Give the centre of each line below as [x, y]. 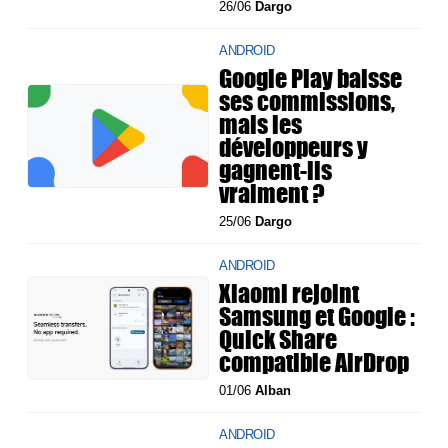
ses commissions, [307, 101]
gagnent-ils [276, 170]
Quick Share [278, 339]
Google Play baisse [311, 78]
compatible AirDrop [314, 362]
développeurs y [294, 147]
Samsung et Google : [317, 316]
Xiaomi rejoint [289, 293]
